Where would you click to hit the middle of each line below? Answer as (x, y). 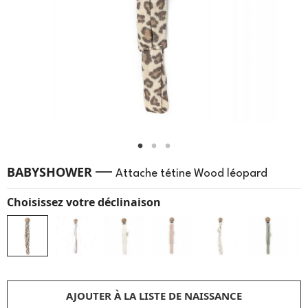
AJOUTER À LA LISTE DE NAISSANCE (154, 296)
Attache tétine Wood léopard (191, 174)
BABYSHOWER (49, 172)
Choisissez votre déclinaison (84, 202)
